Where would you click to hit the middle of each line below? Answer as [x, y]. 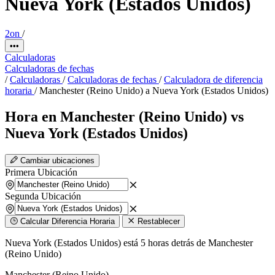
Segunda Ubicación [43, 196]
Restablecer [159, 222]
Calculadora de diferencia [213, 80]
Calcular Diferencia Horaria [68, 222]
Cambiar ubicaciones [57, 161]
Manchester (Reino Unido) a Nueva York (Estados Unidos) [154, 91]
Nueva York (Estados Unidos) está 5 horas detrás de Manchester [129, 243]
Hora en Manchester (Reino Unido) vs [124, 117]
